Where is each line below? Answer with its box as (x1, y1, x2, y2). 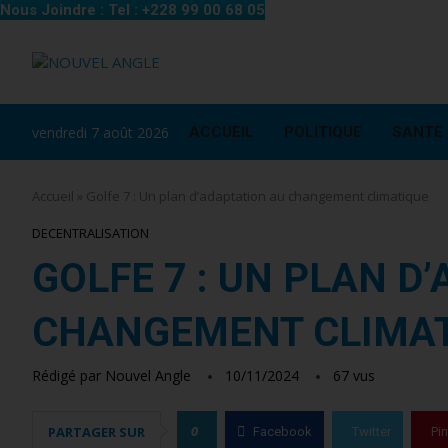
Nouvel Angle (105, 366, 191, 385)
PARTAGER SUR (48, 423, 145, 441)
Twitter (352, 424, 391, 439)
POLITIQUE (284, 123, 362, 141)
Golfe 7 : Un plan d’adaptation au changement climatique (86, 187, 429, 205)
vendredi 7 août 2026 (32, 122, 169, 142)
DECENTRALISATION (32, 224, 149, 242)
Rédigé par (32, 366, 105, 385)
